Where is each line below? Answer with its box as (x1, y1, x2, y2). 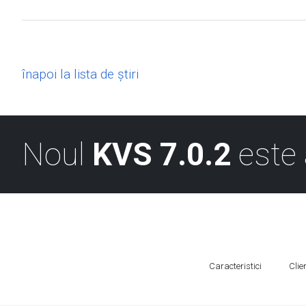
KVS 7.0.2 (92, 136, 231, 173)
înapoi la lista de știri (22, 66, 139, 82)
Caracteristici (209, 261, 262, 271)
